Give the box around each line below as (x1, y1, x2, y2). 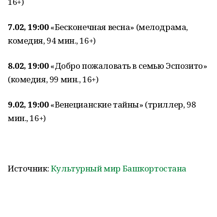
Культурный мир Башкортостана (49, 163, 187, 174)
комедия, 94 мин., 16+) (8, 35, 96, 46)
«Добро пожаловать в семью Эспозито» (48, 60, 207, 71)
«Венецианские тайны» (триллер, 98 (48, 99, 196, 110)
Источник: (8, 163, 49, 174)
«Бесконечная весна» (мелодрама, (48, 21, 188, 32)
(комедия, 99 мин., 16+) (8, 74, 99, 85)
